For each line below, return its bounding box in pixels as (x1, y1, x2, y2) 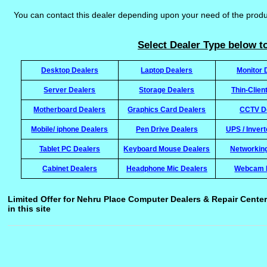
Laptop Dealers (141, 66, 193, 74)
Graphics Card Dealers (128, 105, 206, 113)
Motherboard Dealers (33, 105, 106, 113)
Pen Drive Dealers (135, 125, 198, 133)
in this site (8, 204, 51, 213)
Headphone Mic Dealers (126, 164, 207, 172)
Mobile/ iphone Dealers (31, 125, 108, 133)
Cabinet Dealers (42, 164, 97, 172)
